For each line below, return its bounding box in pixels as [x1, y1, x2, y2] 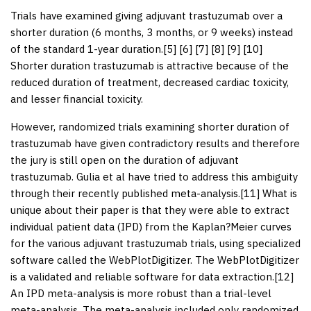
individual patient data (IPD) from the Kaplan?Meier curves [10, 219, 292, 233]
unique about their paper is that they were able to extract [10, 203, 289, 217]
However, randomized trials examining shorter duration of [10, 119, 289, 133]
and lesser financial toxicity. [10, 92, 143, 106]
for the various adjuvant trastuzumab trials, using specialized [10, 236, 301, 250]
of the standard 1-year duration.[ [10, 42, 167, 56]
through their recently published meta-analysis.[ [10, 186, 244, 200]
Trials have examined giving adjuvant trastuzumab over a [10, 8, 283, 22]
